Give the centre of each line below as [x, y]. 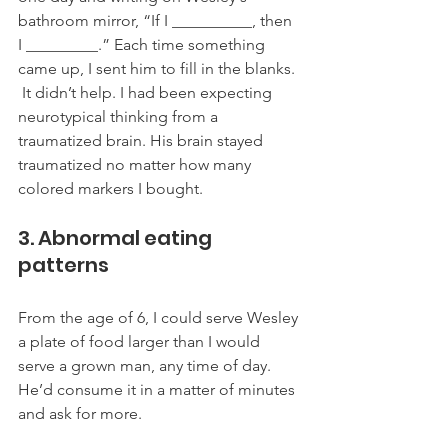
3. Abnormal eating [117, 237]
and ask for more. [82, 413]
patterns [63, 264]
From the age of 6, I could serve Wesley [160, 317]
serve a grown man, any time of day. [146, 365]
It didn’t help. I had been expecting [147, 92]
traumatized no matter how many [136, 164]
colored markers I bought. [112, 188]
